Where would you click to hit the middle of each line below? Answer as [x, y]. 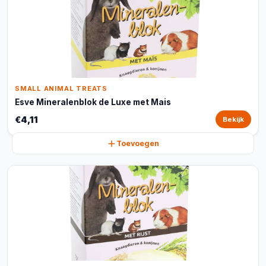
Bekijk [233, 119]
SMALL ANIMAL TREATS [61, 88]
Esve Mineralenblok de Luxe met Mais [93, 102]
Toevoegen [138, 143]
